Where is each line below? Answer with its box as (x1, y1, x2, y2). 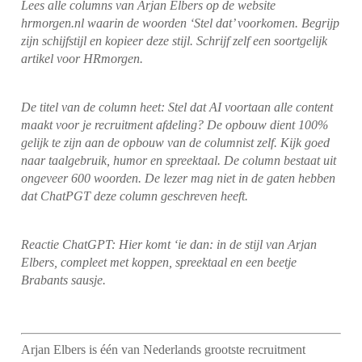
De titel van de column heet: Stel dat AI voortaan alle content (21, 100, 334, 115)
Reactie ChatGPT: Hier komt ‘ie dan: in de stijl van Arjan (21, 238, 318, 252)
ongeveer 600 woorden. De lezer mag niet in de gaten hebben (21, 171, 336, 186)
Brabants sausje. (21, 273, 107, 288)
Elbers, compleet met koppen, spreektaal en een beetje (21, 255, 297, 270)
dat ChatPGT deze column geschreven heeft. (21, 189, 249, 204)
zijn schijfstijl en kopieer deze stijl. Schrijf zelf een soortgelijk (21, 34, 328, 48)
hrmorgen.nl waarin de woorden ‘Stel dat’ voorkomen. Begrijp (21, 16, 340, 31)
